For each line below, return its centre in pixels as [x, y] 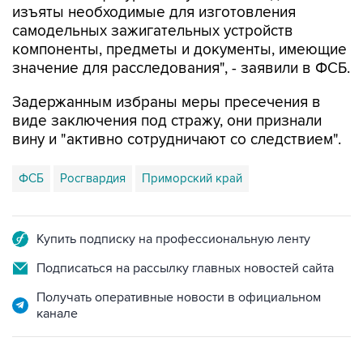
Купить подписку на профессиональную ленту [173, 205]
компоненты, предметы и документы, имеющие [179, 16]
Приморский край [192, 144]
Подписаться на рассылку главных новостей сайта [185, 234]
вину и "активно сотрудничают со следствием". [177, 106]
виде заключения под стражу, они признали [167, 87]
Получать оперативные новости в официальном [179, 263]
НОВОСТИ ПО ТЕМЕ [77, 335]
